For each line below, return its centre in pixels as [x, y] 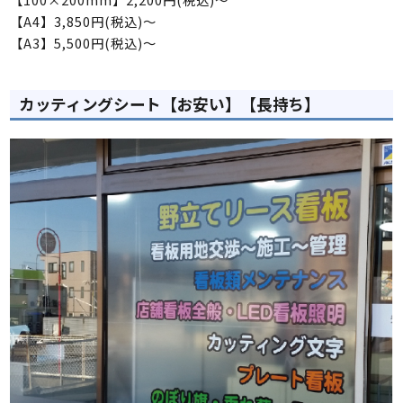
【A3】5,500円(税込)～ [84, 42]
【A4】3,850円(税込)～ [84, 21]
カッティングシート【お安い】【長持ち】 [170, 103]
